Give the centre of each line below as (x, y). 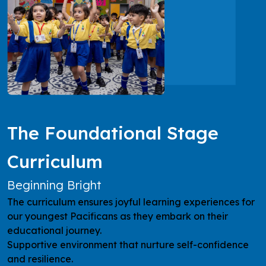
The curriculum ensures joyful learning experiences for (131, 202)
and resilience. (40, 259)
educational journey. (54, 230)
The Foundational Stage (113, 133)
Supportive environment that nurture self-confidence (128, 244)
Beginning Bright (54, 185)
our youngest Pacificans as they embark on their (118, 216)
